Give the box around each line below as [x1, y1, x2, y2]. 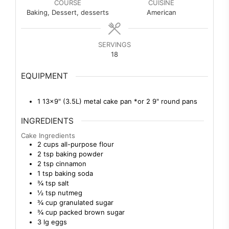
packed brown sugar [59, 208, 125, 217]
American [146, 8, 176, 16]
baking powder [56, 150, 103, 158]
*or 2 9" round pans [134, 97, 197, 106]
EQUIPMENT [21, 71, 68, 81]
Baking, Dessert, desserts [27, 8, 109, 16]
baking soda [55, 169, 93, 178]
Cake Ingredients [21, 131, 75, 140]
